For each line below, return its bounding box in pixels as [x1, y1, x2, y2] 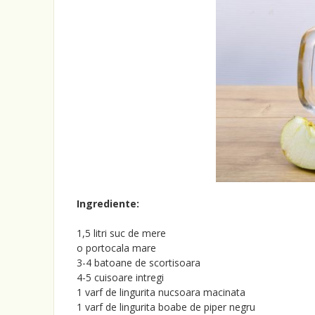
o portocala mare [77, 241, 156, 255]
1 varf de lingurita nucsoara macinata [77, 285, 245, 300]
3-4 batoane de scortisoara [77, 256, 200, 270]
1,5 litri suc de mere [77, 226, 166, 240]
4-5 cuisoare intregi [77, 271, 164, 285]
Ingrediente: [77, 197, 139, 211]
